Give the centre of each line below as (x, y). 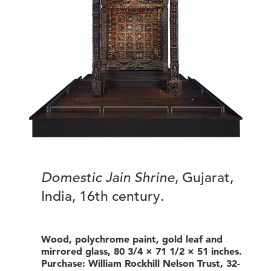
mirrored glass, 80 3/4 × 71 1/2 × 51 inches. (142, 251)
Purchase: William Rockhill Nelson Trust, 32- (141, 263)
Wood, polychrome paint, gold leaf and (132, 239)
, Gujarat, (204, 177)
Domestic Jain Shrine (108, 177)
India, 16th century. (103, 196)
